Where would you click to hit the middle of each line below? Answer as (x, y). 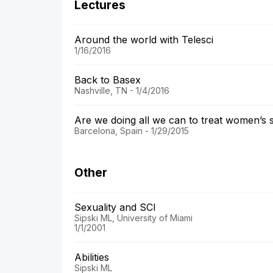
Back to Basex (109, 80)
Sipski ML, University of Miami (133, 218)
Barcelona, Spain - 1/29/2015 (132, 131)
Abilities (93, 257)
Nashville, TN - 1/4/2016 (122, 91)
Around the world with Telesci (145, 40)
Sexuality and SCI (117, 207)
